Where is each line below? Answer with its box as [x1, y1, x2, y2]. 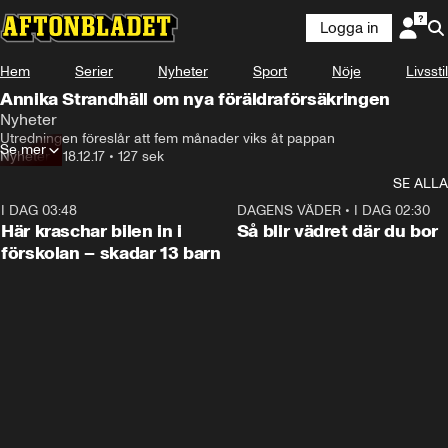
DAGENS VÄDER [236, 202, 341, 219]
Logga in [320, 19, 378, 37]
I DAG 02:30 [353, 202, 430, 219]
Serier [75, 63, 113, 80]
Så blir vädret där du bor [236, 220, 438, 242]
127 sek [118, 148, 164, 165]
